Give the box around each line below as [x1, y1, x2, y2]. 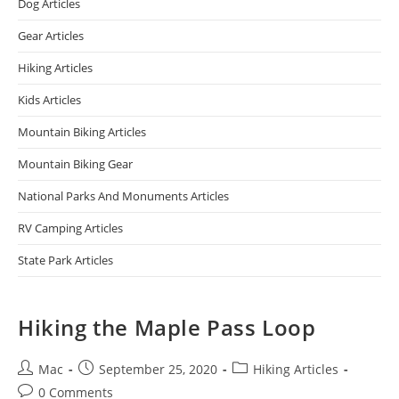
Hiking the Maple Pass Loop [18, 313, 316, 342]
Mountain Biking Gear [18, 156, 133, 172]
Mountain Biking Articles [18, 124, 146, 140]
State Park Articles [18, 252, 113, 268]
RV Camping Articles [18, 220, 123, 236]
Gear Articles [18, 28, 84, 44]
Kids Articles [18, 92, 81, 108]
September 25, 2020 [99, 361, 217, 378]
